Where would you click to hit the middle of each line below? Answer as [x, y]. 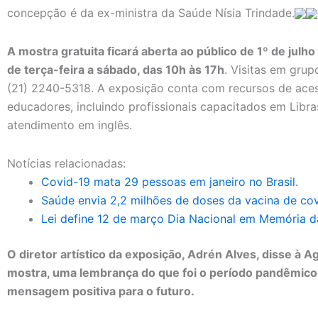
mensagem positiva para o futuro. [101, 291]
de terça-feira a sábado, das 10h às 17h [116, 69]
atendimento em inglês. [70, 125]
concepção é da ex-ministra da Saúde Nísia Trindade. [151, 12]
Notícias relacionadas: [66, 163]
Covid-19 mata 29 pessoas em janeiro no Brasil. [170, 181]
